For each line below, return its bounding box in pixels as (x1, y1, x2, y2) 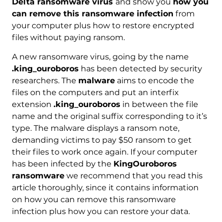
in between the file (120, 100, 198, 110)
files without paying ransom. (11, 33, 125, 43)
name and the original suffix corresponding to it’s (11, 111, 207, 121)
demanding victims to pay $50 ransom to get (11, 135, 192, 145)
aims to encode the (114, 76, 194, 86)
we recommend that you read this (64, 171, 203, 181)
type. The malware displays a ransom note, (11, 123, 179, 133)
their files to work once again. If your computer (11, 147, 197, 157)
